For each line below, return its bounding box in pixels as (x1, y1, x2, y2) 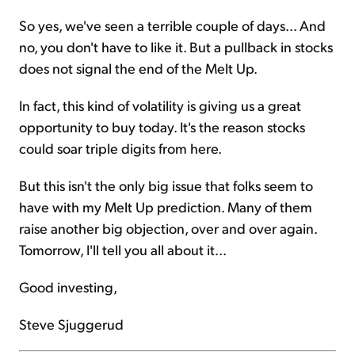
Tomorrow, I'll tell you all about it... (19, 240, 227, 259)
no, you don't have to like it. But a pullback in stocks (19, 37, 333, 56)
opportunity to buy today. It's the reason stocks (19, 117, 305, 136)
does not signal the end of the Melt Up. (19, 59, 258, 78)
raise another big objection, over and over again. (19, 219, 317, 238)
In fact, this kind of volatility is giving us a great (19, 96, 301, 115)
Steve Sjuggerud (19, 315, 124, 334)
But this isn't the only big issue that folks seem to (19, 176, 313, 195)
